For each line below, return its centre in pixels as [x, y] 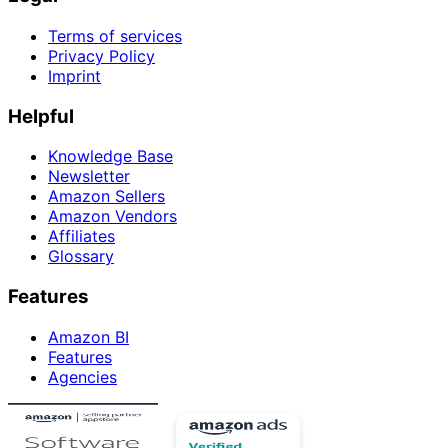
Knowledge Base [110, 156]
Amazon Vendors [112, 216]
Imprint [74, 75]
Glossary [81, 256]
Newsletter [89, 176]
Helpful [41, 116]
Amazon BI [88, 336]
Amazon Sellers [106, 196]
